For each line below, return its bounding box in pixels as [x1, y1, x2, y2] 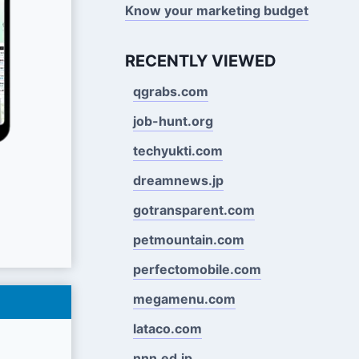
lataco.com [132, 320, 202, 337]
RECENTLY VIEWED [124, 50, 276, 71]
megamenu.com [132, 290, 236, 307]
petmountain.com [132, 231, 244, 248]
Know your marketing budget [124, 2, 309, 18]
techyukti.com [132, 142, 223, 159]
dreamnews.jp [132, 171, 224, 188]
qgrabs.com [132, 83, 208, 99]
